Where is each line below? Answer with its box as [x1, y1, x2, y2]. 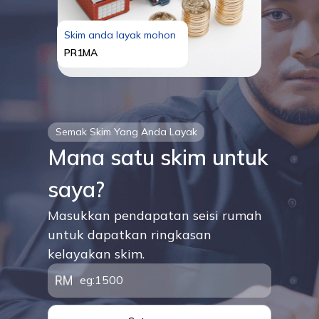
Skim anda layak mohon [63, 28, 176, 41]
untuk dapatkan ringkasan [48, 226, 212, 243]
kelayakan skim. [48, 245, 145, 262]
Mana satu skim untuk [48, 143, 269, 171]
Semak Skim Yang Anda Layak [55, 125, 197, 138]
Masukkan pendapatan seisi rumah [48, 206, 263, 224]
